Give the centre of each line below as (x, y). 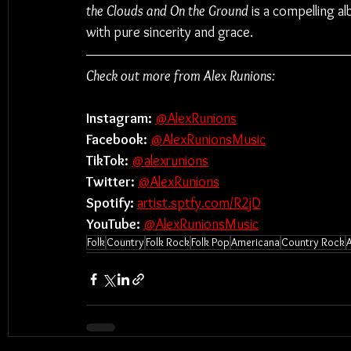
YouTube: (113, 224)
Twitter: (112, 182)
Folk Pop (210, 242)
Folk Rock (168, 242)
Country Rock (313, 242)
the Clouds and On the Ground (167, 11)
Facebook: (118, 139)
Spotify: (110, 203)
